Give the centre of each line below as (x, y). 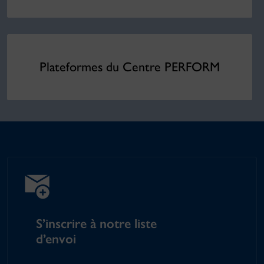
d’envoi (56, 239)
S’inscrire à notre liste (96, 223)
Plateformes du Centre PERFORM (130, 67)
